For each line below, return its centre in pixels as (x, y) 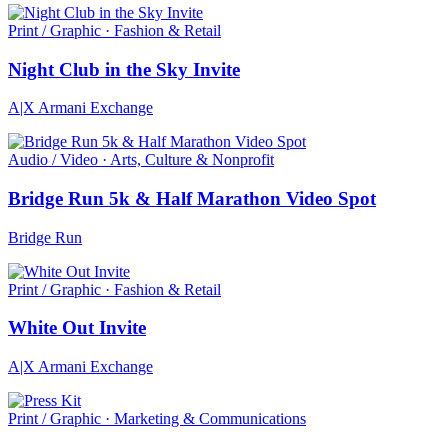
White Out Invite (77, 328)
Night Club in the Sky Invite (124, 69)
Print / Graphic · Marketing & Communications (157, 419)
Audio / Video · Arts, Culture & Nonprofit (141, 160)
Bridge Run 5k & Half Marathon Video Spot (192, 198)
